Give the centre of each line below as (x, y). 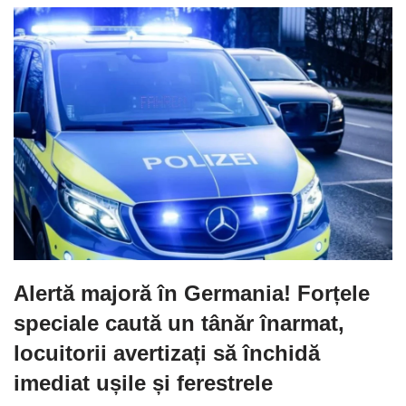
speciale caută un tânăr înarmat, (179, 323)
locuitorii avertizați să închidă (167, 353)
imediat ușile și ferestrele (143, 382)
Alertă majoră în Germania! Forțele (192, 293)
